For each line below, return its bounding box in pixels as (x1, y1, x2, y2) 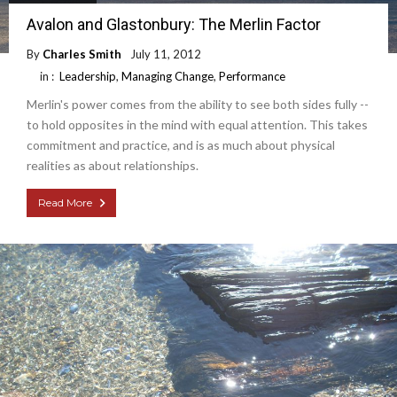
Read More (38, 195, 92, 209)
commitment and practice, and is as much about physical (27, 136, 335, 152)
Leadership (59, 68, 116, 83)
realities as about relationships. (27, 157, 198, 173)
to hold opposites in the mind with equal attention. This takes (27, 116, 368, 132)
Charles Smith (43, 46, 121, 61)
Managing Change (121, 68, 214, 83)
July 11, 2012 (130, 46, 201, 61)
